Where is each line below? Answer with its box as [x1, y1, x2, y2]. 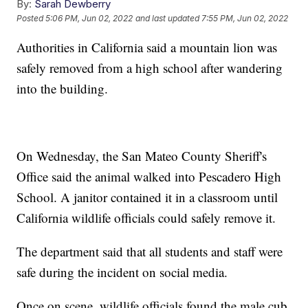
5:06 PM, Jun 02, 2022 [45, 13, 133, 24]
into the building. [16, 79, 109, 97]
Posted [16, 13, 46, 24]
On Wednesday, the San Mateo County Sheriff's [16, 146, 267, 164]
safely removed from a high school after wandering [16, 58, 283, 76]
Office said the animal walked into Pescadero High [16, 167, 282, 185]
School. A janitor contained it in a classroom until [16, 188, 278, 206]
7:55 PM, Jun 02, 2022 [201, 13, 289, 24]
